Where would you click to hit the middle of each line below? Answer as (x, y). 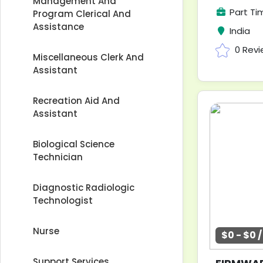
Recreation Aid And (76, 101)
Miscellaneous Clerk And (88, 57)
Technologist (63, 200)
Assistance (58, 27)
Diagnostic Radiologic (84, 188)
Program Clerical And (82, 14)
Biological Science (74, 144)
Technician (58, 157)
